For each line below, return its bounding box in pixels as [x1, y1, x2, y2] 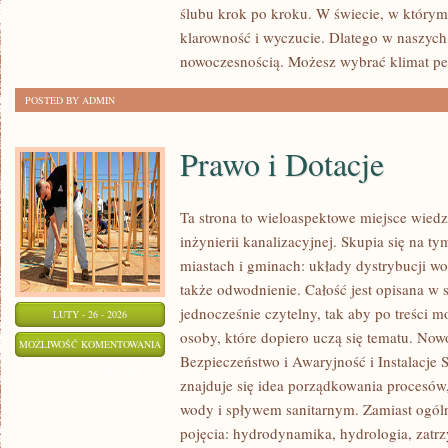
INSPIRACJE [160, 14, 215, 28]
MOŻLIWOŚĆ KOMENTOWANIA [19, 337, 161, 351]
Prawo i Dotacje [180, 142, 384, 185]
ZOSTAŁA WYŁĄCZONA [35, 362, 145, 376]
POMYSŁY [160, 64, 207, 78]
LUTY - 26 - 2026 [53, 307, 127, 321]
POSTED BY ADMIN [25, 93, 115, 107]
